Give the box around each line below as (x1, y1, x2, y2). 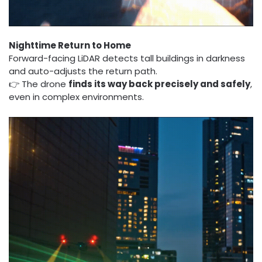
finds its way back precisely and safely (68, 78, 250, 91)
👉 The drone (9, 78, 68, 91)
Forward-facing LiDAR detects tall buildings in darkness (9, 52, 245, 65)
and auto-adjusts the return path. (9, 65, 157, 78)
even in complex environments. (9, 91, 144, 104)
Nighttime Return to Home (9, 39, 131, 52)
